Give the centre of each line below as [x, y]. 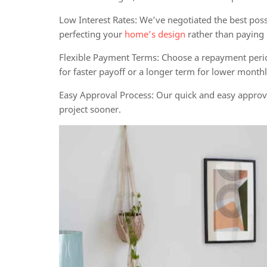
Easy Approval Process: [107, 95]
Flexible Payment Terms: [109, 57]
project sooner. [90, 109]
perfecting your [92, 34]
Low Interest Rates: [98, 20]
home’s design [155, 34]
